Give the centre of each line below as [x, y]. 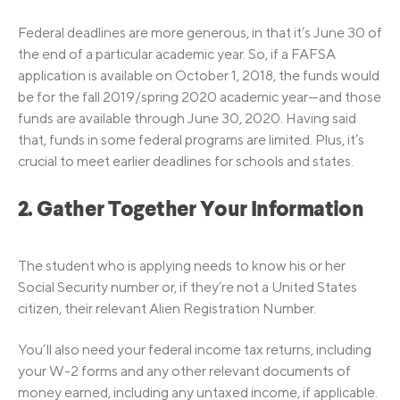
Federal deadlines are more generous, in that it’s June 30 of [200, 32]
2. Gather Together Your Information [191, 210]
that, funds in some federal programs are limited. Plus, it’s [191, 139]
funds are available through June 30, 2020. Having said [187, 118]
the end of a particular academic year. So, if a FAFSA [177, 54]
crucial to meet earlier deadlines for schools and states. [186, 161]
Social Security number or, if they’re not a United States [187, 287]
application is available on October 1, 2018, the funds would [199, 75]
